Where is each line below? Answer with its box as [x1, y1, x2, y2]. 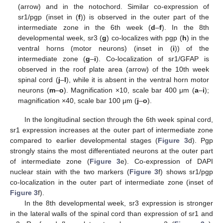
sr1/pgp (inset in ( [18, 13, 79, 21]
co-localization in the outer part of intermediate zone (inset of [10, 178, 213, 187]
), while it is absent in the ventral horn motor [66, 76, 209, 84]
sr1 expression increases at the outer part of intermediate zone [10, 126, 213, 134]
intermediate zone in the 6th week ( [18, 23, 151, 32]
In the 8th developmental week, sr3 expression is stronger [24, 199, 213, 208]
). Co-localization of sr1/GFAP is [96, 55, 209, 63]
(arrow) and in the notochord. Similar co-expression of [18, 2, 209, 11]
